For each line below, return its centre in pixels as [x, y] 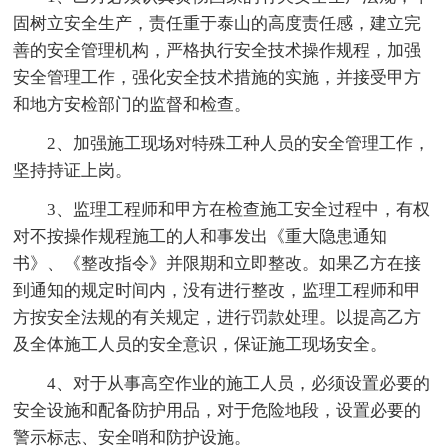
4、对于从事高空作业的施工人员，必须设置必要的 [239, 383]
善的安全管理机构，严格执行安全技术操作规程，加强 [217, 50]
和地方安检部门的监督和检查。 [132, 104]
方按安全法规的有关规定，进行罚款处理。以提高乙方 [217, 317]
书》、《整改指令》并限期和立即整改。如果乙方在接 [217, 263]
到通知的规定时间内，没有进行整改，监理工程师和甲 [217, 290]
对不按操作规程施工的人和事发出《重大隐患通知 [200, 236]
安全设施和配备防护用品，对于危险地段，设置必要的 [217, 410]
